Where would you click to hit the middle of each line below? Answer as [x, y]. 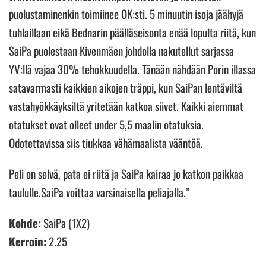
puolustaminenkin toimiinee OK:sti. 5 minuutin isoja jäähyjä [126, 14]
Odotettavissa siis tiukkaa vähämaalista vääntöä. [106, 143]
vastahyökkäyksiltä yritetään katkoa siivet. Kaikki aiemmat [126, 106]
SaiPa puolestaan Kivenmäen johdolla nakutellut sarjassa [121, 51]
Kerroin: [28, 241]
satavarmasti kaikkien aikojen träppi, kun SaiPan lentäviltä [126, 88]
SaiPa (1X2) [65, 223]
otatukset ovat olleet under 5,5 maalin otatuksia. [106, 124]
